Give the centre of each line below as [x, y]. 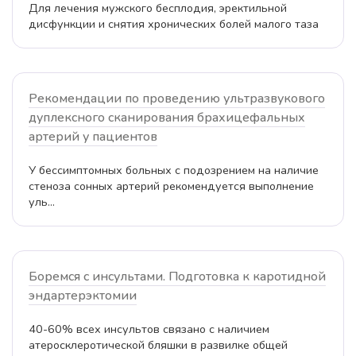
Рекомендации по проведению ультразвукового [177, 99]
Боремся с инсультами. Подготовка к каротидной [177, 277]
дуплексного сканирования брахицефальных [167, 118]
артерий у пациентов [93, 137]
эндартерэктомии [83, 296]
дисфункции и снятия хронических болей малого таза [174, 24]
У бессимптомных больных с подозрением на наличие [174, 170]
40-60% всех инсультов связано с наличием [149, 329]
